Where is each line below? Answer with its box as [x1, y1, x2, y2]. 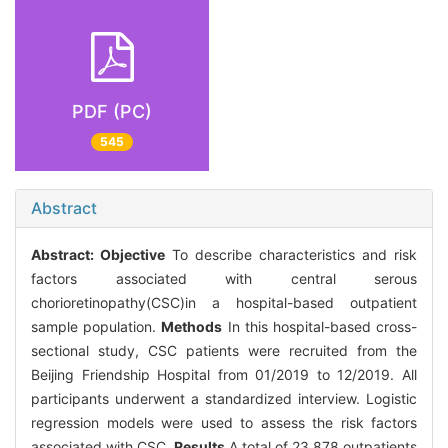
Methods [161, 318, 223, 336]
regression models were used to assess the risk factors [31, 414, 417, 432]
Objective [100, 246, 165, 264]
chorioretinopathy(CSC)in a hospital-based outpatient [31, 294, 417, 312]
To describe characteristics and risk [165, 246, 417, 264]
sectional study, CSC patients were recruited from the [31, 342, 417, 360]
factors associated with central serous [31, 270, 417, 288]
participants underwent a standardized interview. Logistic [31, 390, 417, 408]
